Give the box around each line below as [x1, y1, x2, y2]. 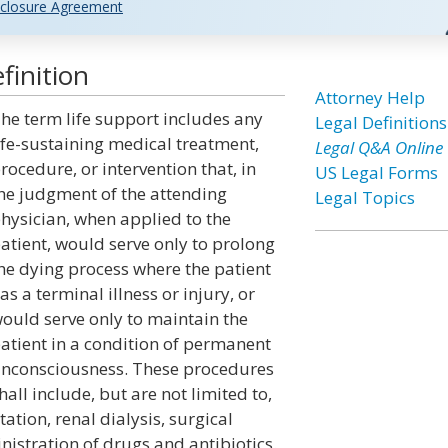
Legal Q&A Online [314, 136, 443, 159]
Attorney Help [314, 86, 425, 109]
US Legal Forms [314, 161, 438, 184]
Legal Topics [314, 186, 415, 209]
